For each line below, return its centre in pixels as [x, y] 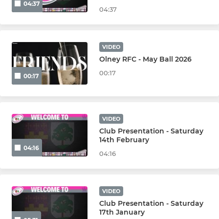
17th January [122, 212]
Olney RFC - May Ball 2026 [146, 59]
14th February [124, 140]
